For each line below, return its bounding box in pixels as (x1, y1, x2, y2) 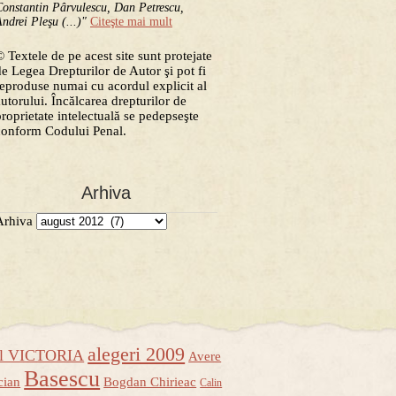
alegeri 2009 (88, 344, 186, 366)
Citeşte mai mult (90, 15, 172, 28)
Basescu (24, 366, 101, 392)
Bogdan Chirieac (103, 375, 197, 390)
